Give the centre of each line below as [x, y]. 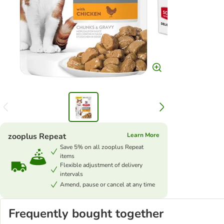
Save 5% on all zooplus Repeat [102, 147]
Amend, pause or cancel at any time [107, 184]
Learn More [143, 135]
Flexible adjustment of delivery [101, 165]
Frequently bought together [86, 213]
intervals [71, 174]
